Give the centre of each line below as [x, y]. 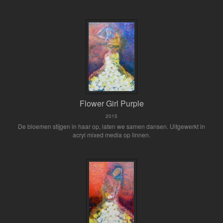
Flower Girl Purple [111, 103]
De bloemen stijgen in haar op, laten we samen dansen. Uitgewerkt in [111, 126]
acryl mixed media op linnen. [111, 135]
